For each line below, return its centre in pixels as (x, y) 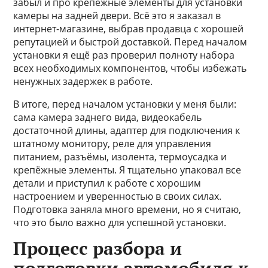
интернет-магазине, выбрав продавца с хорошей (129, 29)
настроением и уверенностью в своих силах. (118, 196)
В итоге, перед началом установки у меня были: (125, 104)
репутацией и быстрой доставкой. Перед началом (130, 42)
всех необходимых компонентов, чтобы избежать (130, 68)
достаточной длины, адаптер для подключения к (127, 130)
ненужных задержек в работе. (83, 81)
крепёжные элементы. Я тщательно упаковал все (127, 170)
